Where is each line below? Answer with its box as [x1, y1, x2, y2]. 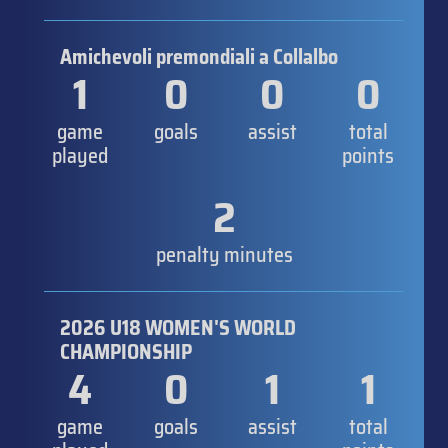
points [342, 139, 394, 172]
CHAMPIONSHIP [60, 335, 192, 368]
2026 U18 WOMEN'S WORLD [60, 311, 296, 344]
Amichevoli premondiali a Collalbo [60, 40, 338, 73]
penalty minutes [155, 238, 293, 271]
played [52, 139, 108, 172]
